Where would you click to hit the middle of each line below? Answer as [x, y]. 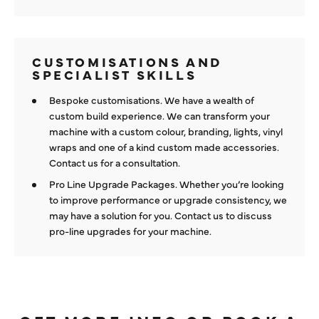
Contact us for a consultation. [115, 163]
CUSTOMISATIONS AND [127, 62]
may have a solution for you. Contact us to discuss [161, 215]
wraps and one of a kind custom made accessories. [164, 147]
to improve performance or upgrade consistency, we [168, 200]
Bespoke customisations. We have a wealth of [152, 100]
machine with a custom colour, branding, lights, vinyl [166, 131]
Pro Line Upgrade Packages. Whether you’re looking [167, 184]
